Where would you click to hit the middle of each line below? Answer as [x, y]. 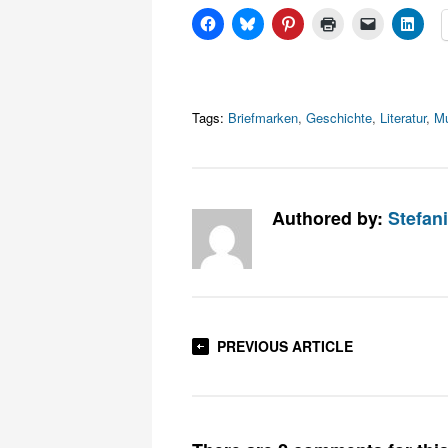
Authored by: [330, 217]
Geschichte [339, 117]
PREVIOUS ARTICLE [285, 346]
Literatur [403, 117]
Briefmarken [263, 117]
